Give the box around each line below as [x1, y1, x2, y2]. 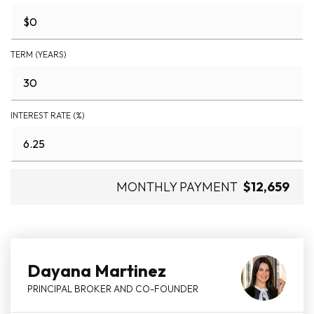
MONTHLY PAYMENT [116, 179, 238, 195]
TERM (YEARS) [11, 49, 67, 60]
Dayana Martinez [27, 260, 166, 281]
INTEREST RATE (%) [11, 110, 85, 121]
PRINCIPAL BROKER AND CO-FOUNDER [27, 282, 198, 295]
